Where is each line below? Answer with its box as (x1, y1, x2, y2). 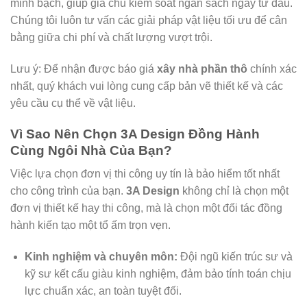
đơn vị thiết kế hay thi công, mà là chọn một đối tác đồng (10, 202, 282, 214)
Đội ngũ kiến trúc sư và (177, 251, 293, 263)
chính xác (247, 63, 297, 75)
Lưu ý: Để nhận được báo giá (10, 63, 157, 75)
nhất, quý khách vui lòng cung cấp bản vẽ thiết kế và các (10, 80, 283, 93)
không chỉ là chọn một (180, 185, 288, 197)
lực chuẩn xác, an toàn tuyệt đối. (24, 285, 182, 297)
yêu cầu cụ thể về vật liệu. (10, 97, 136, 110)
